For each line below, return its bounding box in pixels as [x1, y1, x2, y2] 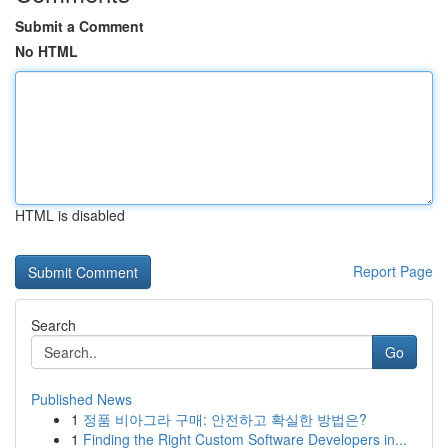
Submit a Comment [15, 16, 144, 36]
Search [31, 315, 76, 335]
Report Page [353, 261, 433, 281]
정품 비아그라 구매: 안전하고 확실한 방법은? [83, 409, 367, 429]
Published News [31, 389, 132, 409]
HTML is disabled [15, 205, 125, 225]
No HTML [15, 41, 78, 61]
